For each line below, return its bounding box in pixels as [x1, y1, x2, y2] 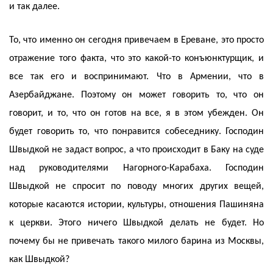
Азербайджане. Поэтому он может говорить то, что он [9, 90, 264, 101]
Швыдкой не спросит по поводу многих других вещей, [9, 182, 264, 192]
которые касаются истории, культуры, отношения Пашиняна [9, 200, 264, 210]
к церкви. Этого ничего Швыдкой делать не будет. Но [9, 218, 264, 229]
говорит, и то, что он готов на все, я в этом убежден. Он [9, 108, 264, 119]
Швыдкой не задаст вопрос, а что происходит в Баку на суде [9, 145, 264, 155]
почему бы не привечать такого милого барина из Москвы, [9, 236, 264, 247]
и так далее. [9, 2, 60, 12]
